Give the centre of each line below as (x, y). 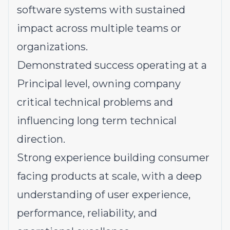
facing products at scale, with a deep (109, 176)
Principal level (52, 84)
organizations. (52, 47)
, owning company (134, 84)
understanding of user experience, (104, 195)
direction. (41, 139)
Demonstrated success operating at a (112, 65)
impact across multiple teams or (99, 28)
